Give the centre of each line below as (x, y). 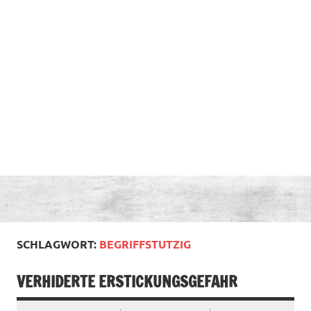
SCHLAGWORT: (58, 244)
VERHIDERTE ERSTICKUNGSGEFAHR (127, 282)
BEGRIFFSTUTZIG (145, 244)
